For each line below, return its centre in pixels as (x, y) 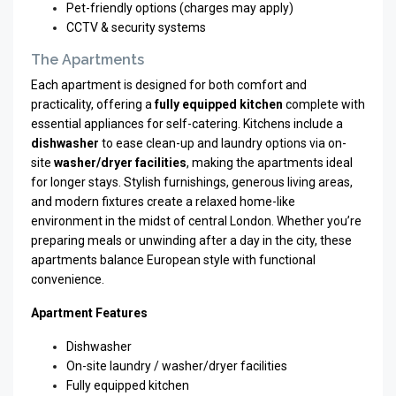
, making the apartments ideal (270, 163)
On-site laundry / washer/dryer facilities (177, 366)
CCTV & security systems (136, 27)
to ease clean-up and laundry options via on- (223, 143)
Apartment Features (89, 313)
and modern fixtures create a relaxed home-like (163, 202)
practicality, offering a (93, 104)
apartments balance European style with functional (173, 260)
